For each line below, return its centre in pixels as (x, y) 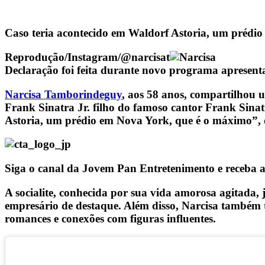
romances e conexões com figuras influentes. (110, 218)
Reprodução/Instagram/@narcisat (87, 57)
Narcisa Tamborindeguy (63, 94)
